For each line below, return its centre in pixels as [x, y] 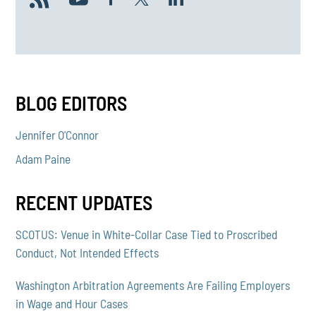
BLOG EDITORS [72, 103]
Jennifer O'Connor [57, 134]
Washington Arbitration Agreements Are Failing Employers [153, 285]
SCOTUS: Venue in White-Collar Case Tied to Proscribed [147, 235]
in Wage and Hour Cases [72, 304]
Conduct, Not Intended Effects [87, 253]
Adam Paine [43, 158]
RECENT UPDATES [84, 202]
